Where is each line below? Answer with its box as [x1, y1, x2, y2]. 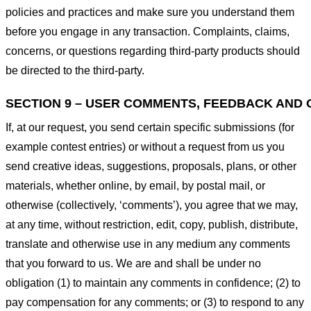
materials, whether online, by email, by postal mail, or [6, 179, 265, 192]
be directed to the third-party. [6, 65, 144, 77]
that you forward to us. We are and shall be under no [6, 257, 261, 269]
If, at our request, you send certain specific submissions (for [6, 121, 294, 133]
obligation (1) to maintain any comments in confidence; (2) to [6, 276, 301, 289]
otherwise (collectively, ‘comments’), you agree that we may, [6, 199, 298, 211]
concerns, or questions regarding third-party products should [6, 45, 300, 58]
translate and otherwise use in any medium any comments [6, 237, 290, 250]
